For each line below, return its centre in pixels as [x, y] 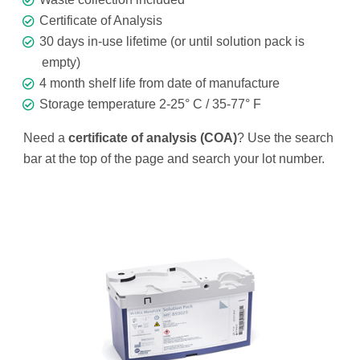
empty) [61, 63]
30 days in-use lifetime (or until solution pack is [172, 42]
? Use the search [285, 138]
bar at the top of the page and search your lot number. [174, 159]
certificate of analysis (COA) [153, 138]
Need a [46, 138]
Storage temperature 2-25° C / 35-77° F [150, 104]
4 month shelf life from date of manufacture [160, 84]
